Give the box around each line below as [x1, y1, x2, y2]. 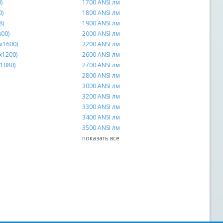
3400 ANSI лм [82, 113, 120, 122]
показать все [82, 134, 119, 143]
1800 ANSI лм [82, 8, 120, 17]
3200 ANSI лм [82, 92, 120, 101]
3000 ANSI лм [82, 82, 120, 91]
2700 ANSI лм [82, 61, 120, 70]
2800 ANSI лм [82, 71, 120, 80]
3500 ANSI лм [82, 123, 120, 132]
